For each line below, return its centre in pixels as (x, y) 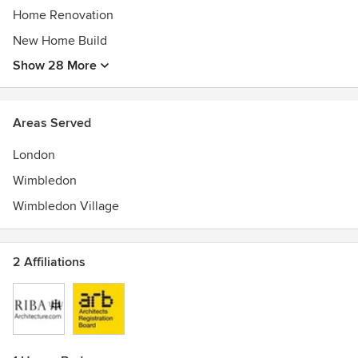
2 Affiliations (49, 262)
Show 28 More (55, 66)
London (34, 155)
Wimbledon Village (66, 206)
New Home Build (60, 41)
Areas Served (52, 123)
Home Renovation (63, 15)
